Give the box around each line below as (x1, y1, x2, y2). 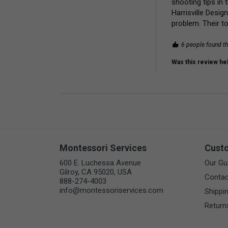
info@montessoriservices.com (60, 186, 163, 195)
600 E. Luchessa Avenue (60, 158, 141, 168)
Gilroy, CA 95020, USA (60, 167, 132, 177)
